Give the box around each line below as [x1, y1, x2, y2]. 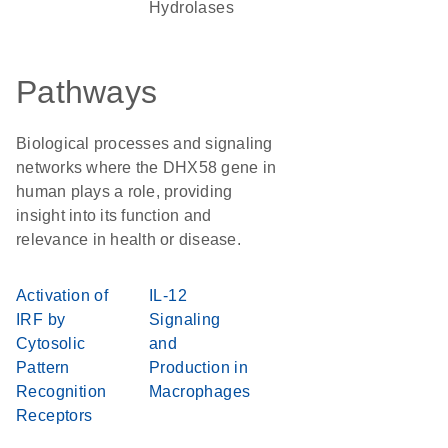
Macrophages [149, 383, 251, 400]
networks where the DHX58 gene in [16, 159, 276, 176]
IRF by [16, 311, 66, 328]
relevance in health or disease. [16, 231, 241, 248]
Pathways [16, 74, 157, 110]
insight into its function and [16, 207, 212, 224]
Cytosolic [16, 335, 86, 352]
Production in [149, 359, 249, 376]
